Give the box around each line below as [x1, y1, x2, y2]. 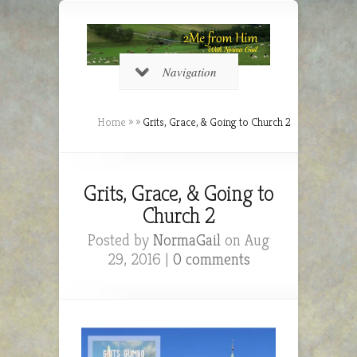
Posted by [88, 229, 153, 250]
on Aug [221, 229, 269, 250]
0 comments [172, 249, 250, 269]
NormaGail [153, 229, 221, 250]
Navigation [162, 63, 217, 80]
